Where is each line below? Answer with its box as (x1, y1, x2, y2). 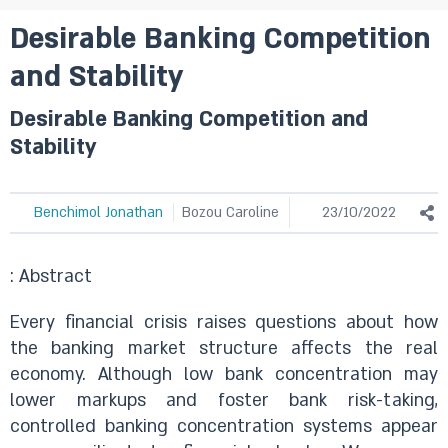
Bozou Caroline (182, 203, 279, 222)
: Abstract (10, 265, 92, 288)
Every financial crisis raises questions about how (10, 311, 438, 334)
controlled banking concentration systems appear (10, 415, 438, 438)
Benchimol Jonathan (34, 203, 163, 222)
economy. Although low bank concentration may (10, 363, 438, 386)
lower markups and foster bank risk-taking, (10, 389, 438, 412)
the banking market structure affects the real (10, 337, 438, 360)
